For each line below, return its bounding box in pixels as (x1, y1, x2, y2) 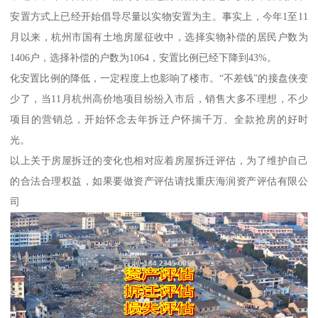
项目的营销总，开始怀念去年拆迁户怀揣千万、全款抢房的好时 (10, 113, 308, 125)
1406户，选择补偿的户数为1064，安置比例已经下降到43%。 (10, 51, 278, 63)
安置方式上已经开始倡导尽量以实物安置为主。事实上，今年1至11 (10, 10, 308, 22)
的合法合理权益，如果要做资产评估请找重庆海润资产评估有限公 (10, 175, 308, 187)
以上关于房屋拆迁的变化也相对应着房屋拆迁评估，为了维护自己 (10, 154, 308, 166)
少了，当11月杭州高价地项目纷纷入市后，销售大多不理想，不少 (10, 92, 308, 104)
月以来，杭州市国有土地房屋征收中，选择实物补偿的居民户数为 (10, 31, 308, 43)
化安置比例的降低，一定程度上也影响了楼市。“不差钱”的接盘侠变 (10, 72, 308, 84)
